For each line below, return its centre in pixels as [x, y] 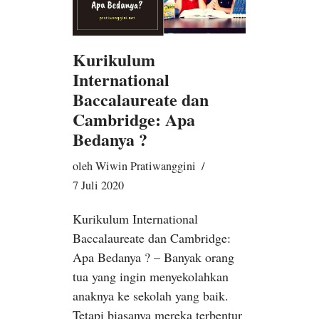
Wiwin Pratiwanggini [146, 166]
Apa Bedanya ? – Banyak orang [153, 257]
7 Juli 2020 [98, 185]
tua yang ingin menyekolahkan [151, 276]
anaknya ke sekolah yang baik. [151, 295]
